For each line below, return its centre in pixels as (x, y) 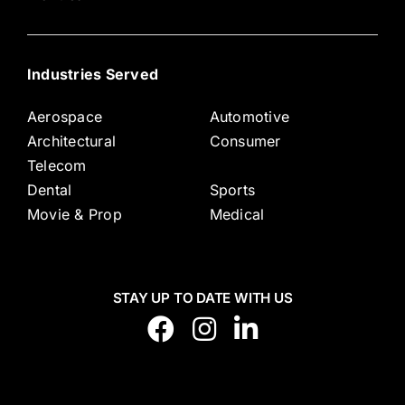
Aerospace (65, 117)
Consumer (245, 141)
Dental (49, 190)
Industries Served (93, 75)
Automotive (250, 117)
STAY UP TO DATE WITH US (202, 298)
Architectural (71, 141)
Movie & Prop (74, 215)
